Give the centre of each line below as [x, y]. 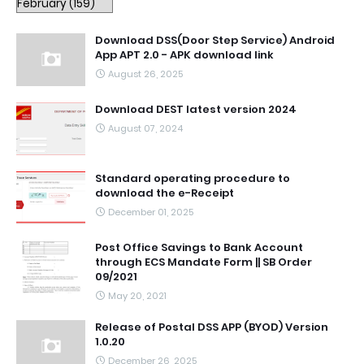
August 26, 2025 [145, 74]
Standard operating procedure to [193, 178]
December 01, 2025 [151, 212]
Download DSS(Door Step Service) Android [215, 40]
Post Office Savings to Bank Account [199, 247]
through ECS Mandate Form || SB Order [204, 262]
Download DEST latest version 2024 [196, 109]
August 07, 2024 [145, 128]
